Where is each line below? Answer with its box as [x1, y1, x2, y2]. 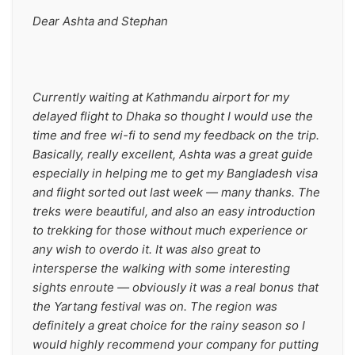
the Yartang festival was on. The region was [32, 299, 277, 314]
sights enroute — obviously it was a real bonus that [32, 280, 319, 295]
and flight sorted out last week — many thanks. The [32, 185, 320, 200]
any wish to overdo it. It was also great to [32, 242, 261, 257]
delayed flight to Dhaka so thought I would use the [32, 109, 313, 124]
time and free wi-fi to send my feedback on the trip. [32, 128, 319, 143]
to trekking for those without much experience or [32, 223, 307, 238]
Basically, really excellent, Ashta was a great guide [32, 147, 313, 162]
